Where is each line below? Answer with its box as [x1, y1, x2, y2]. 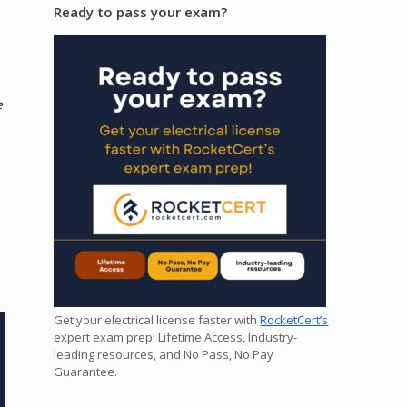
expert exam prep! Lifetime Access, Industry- [54, 328, 298, 345]
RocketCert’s [260, 311, 329, 328]
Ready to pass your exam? [54, 2, 228, 21]
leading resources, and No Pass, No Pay [54, 345, 274, 362]
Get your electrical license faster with [54, 311, 261, 328]
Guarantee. [54, 362, 118, 380]
